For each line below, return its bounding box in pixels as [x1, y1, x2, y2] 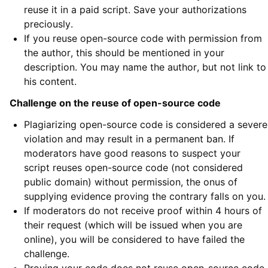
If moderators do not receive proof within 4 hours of [24, 205, 262, 217]
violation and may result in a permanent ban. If [24, 133, 234, 145]
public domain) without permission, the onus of [24, 176, 237, 188]
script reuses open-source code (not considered [24, 162, 243, 174]
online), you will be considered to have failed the [24, 233, 245, 246]
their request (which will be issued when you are [24, 219, 242, 232]
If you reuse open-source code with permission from [24, 32, 262, 45]
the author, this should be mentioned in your [24, 47, 224, 59]
